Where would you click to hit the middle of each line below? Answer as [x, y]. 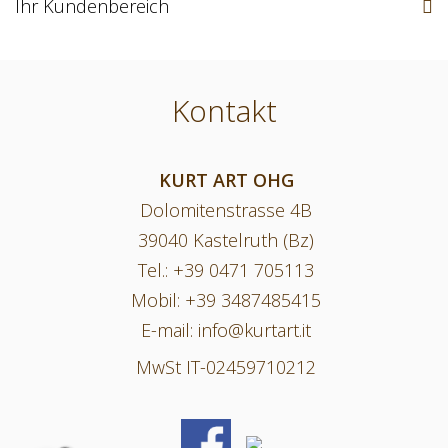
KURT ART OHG [226, 180]
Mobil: [158, 300]
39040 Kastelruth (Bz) [226, 240]
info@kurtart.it [254, 330]
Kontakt [224, 110]
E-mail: [169, 330]
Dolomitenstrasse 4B [226, 210]
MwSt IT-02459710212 [226, 367]
